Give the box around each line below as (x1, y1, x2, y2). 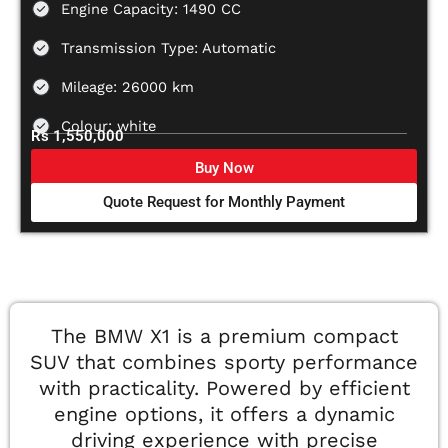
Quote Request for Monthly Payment (103, 193, 345, 212)
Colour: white (61, 117, 156, 136)
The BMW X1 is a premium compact (50, 324, 398, 349)
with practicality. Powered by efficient (38, 376, 410, 401)
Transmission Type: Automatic (61, 39, 276, 58)
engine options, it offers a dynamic (53, 402, 395, 427)
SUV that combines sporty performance (30, 350, 418, 375)
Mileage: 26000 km (61, 78, 194, 97)
